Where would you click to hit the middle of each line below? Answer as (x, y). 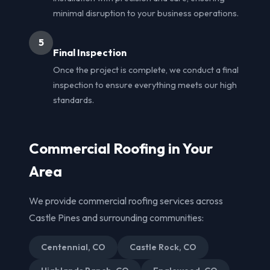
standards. (74, 100)
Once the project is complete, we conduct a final (146, 70)
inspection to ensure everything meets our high (145, 85)
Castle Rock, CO (163, 247)
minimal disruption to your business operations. (146, 13)
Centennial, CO (73, 247)
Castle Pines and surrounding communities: (116, 217)
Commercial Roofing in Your (121, 148)
